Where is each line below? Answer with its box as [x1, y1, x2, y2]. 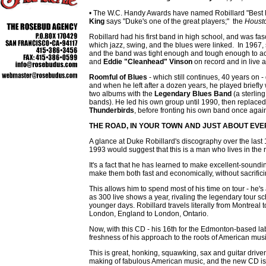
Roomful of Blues [89, 73, 147, 81]
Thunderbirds [89, 106, 134, 115]
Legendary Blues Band [153, 90, 232, 98]
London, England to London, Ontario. [89, 210, 208, 218]
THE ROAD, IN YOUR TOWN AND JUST [89, 122, 223, 130]
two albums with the [89, 90, 153, 98]
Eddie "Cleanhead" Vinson [102, 58, 192, 66]
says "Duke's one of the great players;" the [104, 17, 245, 26]
